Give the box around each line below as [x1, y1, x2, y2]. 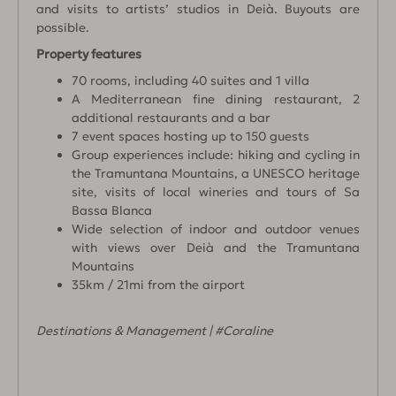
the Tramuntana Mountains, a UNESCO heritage [72, 164, 360, 181]
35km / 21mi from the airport [72, 276, 245, 293]
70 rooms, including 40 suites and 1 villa [72, 72, 309, 88]
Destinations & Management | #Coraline [36, 322, 273, 339]
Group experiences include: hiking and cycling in [72, 146, 360, 163]
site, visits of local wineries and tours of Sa [72, 183, 360, 200]
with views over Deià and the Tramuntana [72, 239, 360, 255]
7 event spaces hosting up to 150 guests [72, 127, 309, 144]
